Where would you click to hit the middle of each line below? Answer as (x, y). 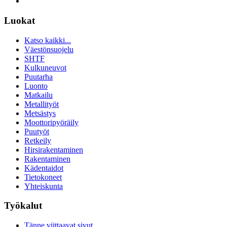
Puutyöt (37, 131)
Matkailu (39, 95)
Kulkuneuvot (45, 67)
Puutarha (39, 77)
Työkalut (23, 206)
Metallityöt (42, 104)
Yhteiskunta (44, 186)
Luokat (20, 20)
